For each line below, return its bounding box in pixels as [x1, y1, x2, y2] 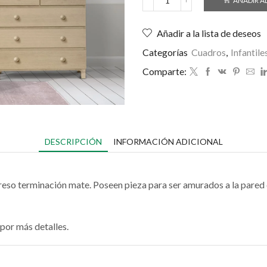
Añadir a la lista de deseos [157, 27, 261, 39]
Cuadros [191, 46, 226, 58]
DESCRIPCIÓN [44, 136, 102, 147]
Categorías [142, 46, 190, 58]
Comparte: [142, 66, 187, 77]
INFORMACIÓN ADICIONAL [113, 136, 223, 147]
